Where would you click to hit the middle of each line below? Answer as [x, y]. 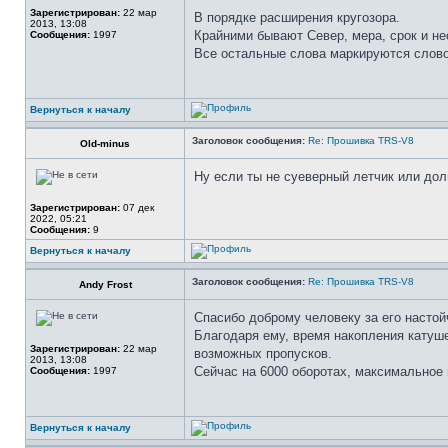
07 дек [137, 207]
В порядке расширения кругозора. [297, 17]
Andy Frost [105, 284]
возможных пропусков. [263, 353]
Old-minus [105, 143]
